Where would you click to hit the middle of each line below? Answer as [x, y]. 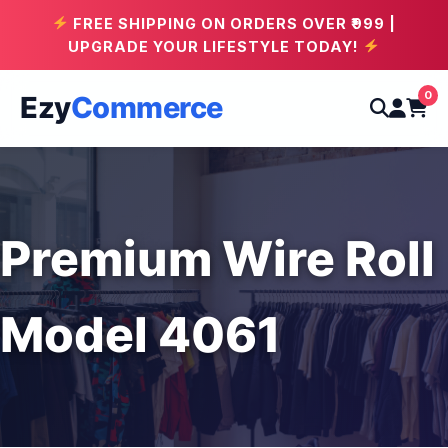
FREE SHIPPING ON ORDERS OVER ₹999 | [232, 23]
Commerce [146, 107]
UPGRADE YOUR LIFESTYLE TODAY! [216, 46]
